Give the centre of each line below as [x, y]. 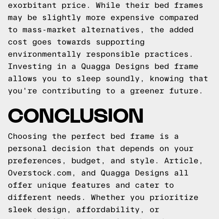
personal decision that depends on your [101, 148]
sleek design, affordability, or [84, 209]
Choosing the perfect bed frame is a [93, 136]
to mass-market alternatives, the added [101, 30]
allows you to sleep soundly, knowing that [108, 78]
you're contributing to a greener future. [106, 91]
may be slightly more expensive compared [103, 17]
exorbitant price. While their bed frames [106, 5]
